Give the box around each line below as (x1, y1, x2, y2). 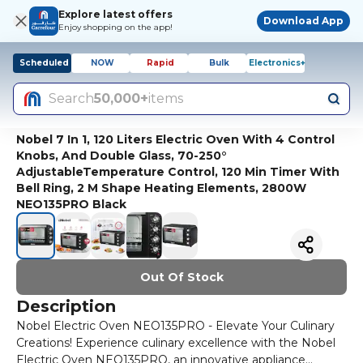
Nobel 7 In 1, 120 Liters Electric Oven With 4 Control (16, 132, 335, 147)
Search (49, 91, 94, 106)
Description (16, 296, 116, 316)
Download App (263, 15, 344, 27)
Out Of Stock (139, 269, 224, 284)
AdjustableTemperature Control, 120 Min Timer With (16, 164, 340, 179)
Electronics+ (249, 58, 305, 68)
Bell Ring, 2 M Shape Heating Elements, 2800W (16, 181, 306, 195)
